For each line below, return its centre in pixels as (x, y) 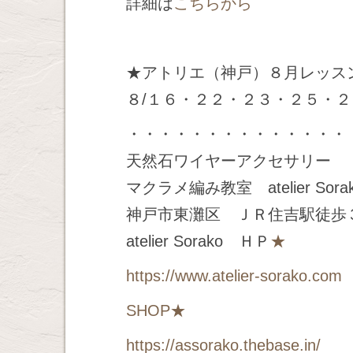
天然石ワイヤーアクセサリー (229, 161)
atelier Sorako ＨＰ (198, 241)
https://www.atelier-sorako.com (234, 276)
